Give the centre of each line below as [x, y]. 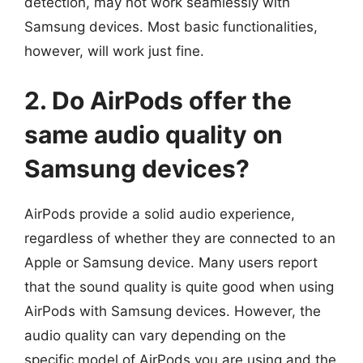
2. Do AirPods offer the [158, 100]
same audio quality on [154, 135]
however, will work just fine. [114, 51]
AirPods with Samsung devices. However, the [173, 311]
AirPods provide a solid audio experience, [160, 214]
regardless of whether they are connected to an [180, 238]
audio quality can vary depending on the [155, 335]
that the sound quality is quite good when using [179, 287]
